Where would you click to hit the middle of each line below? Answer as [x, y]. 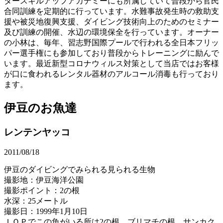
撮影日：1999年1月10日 [46, 212]
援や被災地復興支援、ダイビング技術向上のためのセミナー [111, 21]
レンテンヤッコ [37, 132]
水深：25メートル [36, 201]
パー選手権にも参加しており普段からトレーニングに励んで [111, 53]
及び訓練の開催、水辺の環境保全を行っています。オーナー [111, 32]
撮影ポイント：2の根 [42, 191]
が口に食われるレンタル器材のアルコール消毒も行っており [111, 74]
